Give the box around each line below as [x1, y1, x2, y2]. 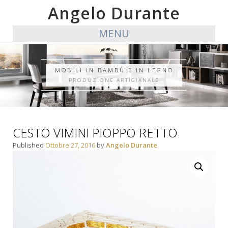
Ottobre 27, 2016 [45, 140, 95, 150]
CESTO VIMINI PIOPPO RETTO [13, 124, 178, 141]
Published [13, 140, 45, 150]
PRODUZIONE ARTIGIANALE [68, 76, 159, 83]
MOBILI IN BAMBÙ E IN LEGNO [54, 66, 174, 74]
